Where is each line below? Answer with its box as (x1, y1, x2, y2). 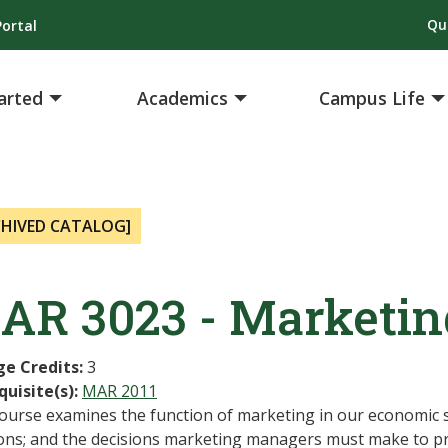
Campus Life (319, 86, 426, 111)
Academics (137, 86, 229, 111)
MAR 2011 (82, 380, 157, 402)
